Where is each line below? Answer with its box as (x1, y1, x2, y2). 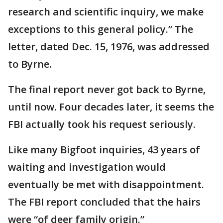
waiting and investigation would (8, 160, 166, 174)
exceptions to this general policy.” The (8, 22, 193, 36)
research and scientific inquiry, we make (8, 5, 204, 18)
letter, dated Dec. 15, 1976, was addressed (8, 40, 210, 53)
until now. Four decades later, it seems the (8, 100, 214, 113)
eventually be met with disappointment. (8, 178, 204, 191)
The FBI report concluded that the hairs (8, 195, 201, 209)
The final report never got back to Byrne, (8, 83, 206, 96)
